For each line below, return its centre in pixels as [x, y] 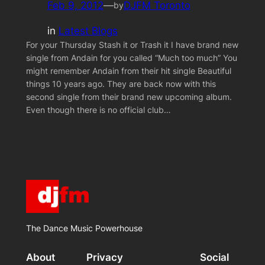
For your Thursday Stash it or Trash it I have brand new [132, 44]
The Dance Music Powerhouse [84, 228]
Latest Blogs [88, 30]
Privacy [104, 258]
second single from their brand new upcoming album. [129, 96]
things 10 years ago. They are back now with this [121, 83]
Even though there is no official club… [98, 109]
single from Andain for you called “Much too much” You [131, 57]
